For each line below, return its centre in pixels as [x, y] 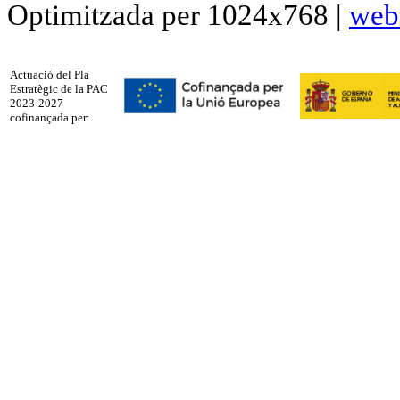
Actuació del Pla [50, 75]
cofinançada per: [50, 118]
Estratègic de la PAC [59, 89]
